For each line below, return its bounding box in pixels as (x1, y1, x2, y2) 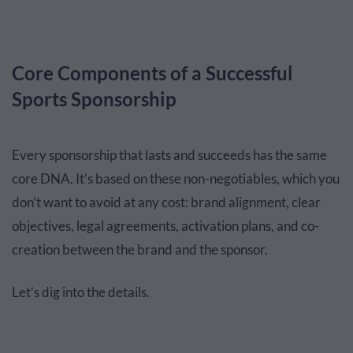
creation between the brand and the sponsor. (12, 241, 268, 258)
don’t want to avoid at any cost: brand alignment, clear (12, 194, 321, 210)
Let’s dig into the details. (12, 284, 150, 300)
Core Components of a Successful (12, 61, 293, 84)
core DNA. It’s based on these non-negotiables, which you (12, 170, 340, 187)
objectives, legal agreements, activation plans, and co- (12, 217, 319, 234)
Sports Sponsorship (12, 87, 176, 110)
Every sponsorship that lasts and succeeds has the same (12, 147, 327, 163)
